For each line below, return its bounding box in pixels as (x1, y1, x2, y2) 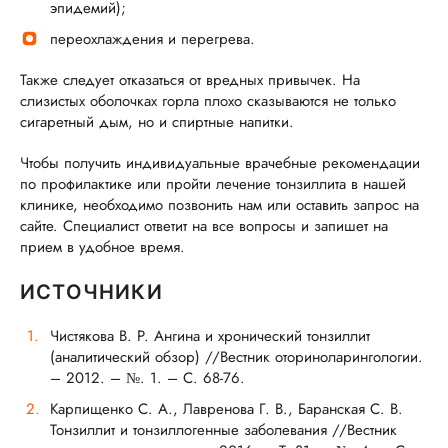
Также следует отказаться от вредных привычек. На (20, 69, 360, 91)
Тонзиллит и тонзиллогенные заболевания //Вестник (50, 419, 397, 441)
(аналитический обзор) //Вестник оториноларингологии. (50, 346, 423, 368)
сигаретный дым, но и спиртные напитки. (20, 111, 294, 133)
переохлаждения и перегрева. (50, 28, 255, 50)
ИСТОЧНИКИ (20, 280, 163, 304)
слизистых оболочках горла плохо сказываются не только (20, 90, 396, 112)
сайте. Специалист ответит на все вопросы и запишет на (20, 215, 388, 237)
